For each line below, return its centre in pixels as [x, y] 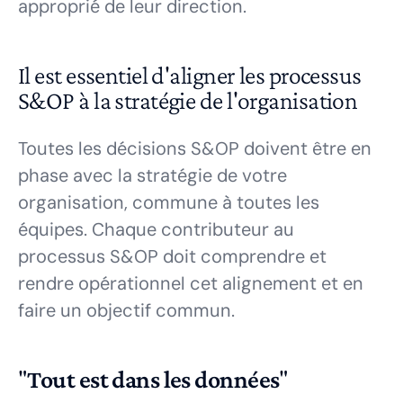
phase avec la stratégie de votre [152, 175]
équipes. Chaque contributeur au [156, 229]
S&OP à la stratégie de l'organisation [188, 100]
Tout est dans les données [153, 379]
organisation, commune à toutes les [169, 202]
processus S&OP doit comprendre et [172, 256]
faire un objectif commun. [126, 310]
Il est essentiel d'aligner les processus [190, 75]
